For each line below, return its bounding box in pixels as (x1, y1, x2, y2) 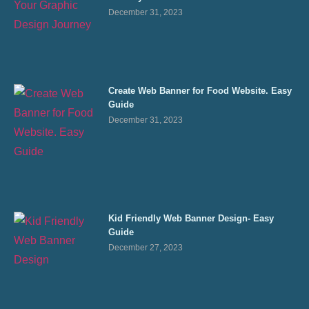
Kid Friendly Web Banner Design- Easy (108, 212, 275, 223)
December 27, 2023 (108, 242, 183, 252)
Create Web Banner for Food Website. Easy (108, 86, 292, 97)
